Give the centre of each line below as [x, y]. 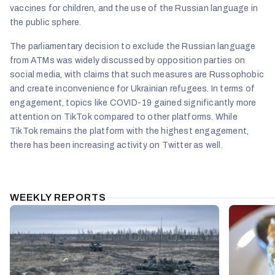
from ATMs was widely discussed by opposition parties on [128, 61]
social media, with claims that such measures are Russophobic [137, 75]
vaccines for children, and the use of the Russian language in [134, 9]
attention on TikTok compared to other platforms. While [124, 117]
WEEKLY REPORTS [58, 198]
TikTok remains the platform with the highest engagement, [130, 131]
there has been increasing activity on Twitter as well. [116, 145]
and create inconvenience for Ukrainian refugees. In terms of [133, 89]
